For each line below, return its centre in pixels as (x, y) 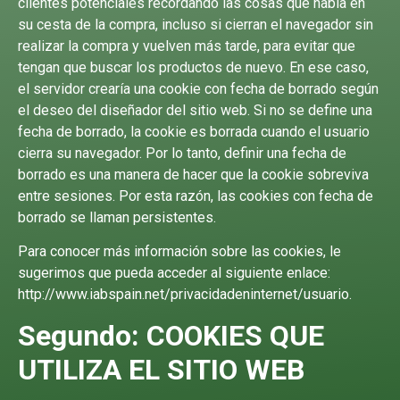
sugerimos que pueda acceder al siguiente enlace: (174, 273)
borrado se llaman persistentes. (117, 217)
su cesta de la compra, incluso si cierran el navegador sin (196, 24)
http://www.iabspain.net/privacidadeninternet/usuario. (185, 295)
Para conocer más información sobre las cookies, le (179, 252)
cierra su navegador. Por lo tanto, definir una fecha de (182, 153)
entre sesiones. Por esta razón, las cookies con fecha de (196, 196)
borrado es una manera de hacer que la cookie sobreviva (193, 174)
